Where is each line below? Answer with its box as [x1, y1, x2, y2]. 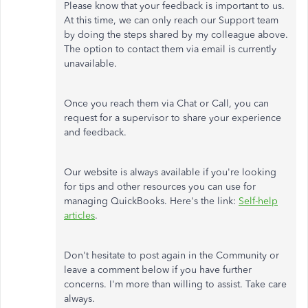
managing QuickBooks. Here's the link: [64, 195, 239, 208]
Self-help [239, 195, 278, 208]
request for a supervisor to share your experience [64, 112, 281, 124]
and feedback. [64, 126, 126, 139]
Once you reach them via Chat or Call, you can [64, 98, 269, 110]
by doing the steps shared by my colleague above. [64, 29, 288, 41]
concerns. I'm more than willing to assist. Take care [64, 278, 287, 291]
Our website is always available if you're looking [64, 166, 276, 179]
